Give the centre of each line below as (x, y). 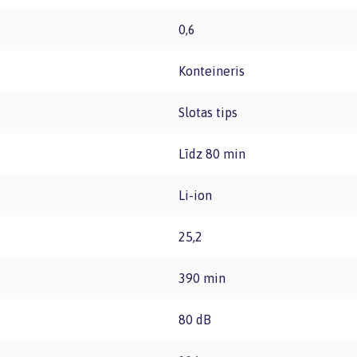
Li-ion (198, 195)
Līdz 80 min (215, 154)
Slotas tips (211, 112)
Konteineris (215, 71)
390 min (206, 278)
